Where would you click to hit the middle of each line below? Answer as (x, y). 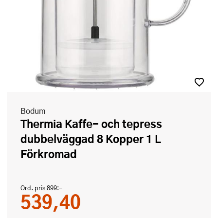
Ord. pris (34, 188)
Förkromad (49, 154)
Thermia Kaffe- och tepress (24, 124)
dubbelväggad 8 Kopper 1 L (91, 139)
